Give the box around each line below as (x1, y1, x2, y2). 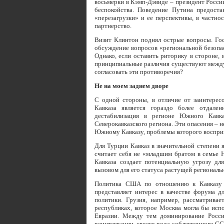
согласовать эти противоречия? (94, 68, 183, 75)
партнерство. (94, 22, 131, 29)
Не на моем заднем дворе (94, 82, 168, 89)
